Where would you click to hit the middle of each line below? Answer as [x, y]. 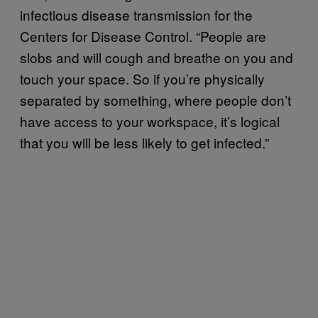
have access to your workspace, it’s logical [150, 121]
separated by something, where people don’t [155, 99]
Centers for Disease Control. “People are [143, 35]
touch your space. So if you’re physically [142, 78]
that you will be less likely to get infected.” [144, 142]
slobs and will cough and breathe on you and [157, 57]
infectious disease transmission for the [136, 14]
